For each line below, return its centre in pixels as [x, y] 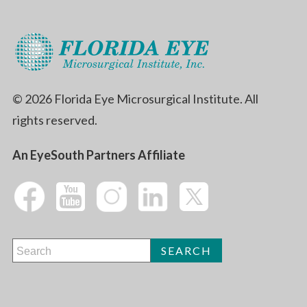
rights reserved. [54, 120]
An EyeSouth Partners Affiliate [98, 155]
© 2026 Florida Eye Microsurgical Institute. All [135, 98]
